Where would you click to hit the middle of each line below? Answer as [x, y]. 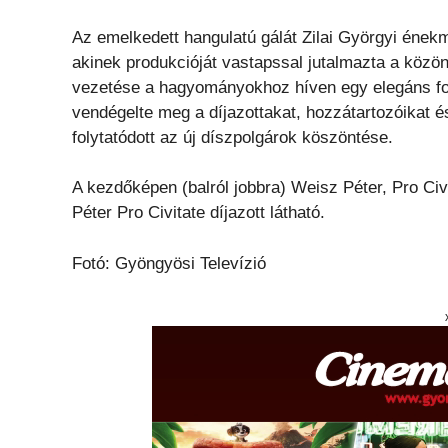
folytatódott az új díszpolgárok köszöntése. [232, 137]
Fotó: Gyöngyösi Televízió [169, 263]
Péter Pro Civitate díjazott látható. [198, 213]
